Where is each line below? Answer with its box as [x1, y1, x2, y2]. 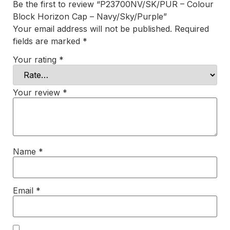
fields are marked [13, 36, 83, 47]
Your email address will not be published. [13, 24, 172, 34]
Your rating [13, 54, 59, 65]
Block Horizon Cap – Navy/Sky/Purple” [13, 11, 167, 22]
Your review [13, 87, 63, 98]
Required [175, 24, 209, 34]
